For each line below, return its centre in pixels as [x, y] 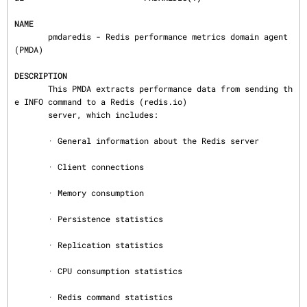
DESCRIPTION [41, 75]
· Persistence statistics [31, 219]
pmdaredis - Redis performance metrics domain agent [31, 36]
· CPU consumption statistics [31, 271]
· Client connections [31, 167]
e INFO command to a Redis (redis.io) [101, 101]
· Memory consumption [31, 193]
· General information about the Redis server [31, 140]
